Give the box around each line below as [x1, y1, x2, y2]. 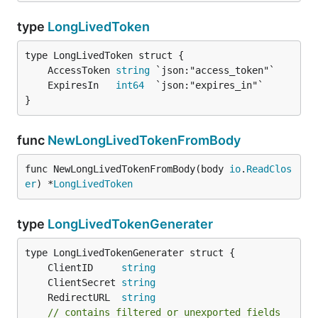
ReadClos [246, 163, 292, 175]
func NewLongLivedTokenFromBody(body [25, 163, 229, 175]
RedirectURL [48, 292, 121, 303]
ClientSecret [48, 277, 121, 288]
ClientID [48, 262, 121, 273]
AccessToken [48, 65, 116, 76]
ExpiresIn [48, 79, 116, 91]
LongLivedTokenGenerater [48, 216, 213, 231]
